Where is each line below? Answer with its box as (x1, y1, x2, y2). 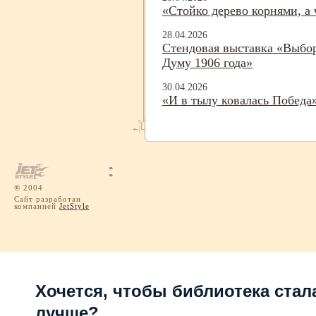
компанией (14, 201, 59, 210)
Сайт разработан (14, 194, 81, 203)
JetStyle (59, 201, 90, 210)
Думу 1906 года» (162, 56, 253, 71)
